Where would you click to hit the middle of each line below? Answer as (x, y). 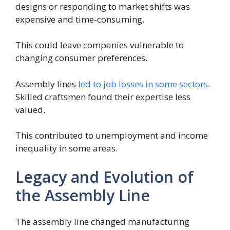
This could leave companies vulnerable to (100, 45)
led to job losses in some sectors (143, 84)
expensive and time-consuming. (80, 19)
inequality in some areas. (66, 148)
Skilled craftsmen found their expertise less (103, 97)
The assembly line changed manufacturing (102, 221)
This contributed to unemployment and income (112, 136)
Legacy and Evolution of (104, 177)
